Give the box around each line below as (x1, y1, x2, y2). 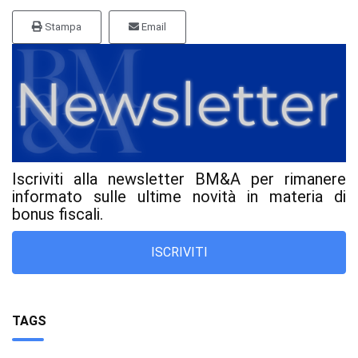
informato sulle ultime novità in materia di (12, 186, 346, 206)
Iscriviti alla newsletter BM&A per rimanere (12, 169, 346, 189)
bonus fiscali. (12, 204, 103, 224)
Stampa (42, 21, 82, 34)
